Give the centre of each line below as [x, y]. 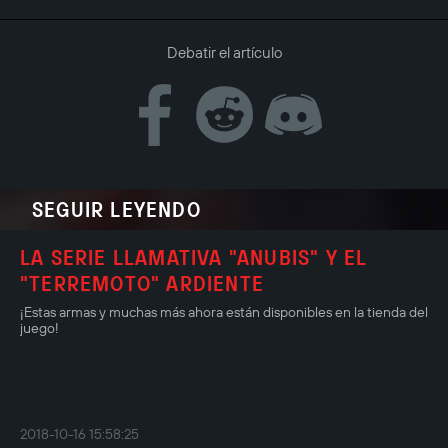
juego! [39, 327]
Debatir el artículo [224, 52]
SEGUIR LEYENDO [116, 208]
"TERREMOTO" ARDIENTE [142, 282]
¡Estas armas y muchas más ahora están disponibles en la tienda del [224, 311]
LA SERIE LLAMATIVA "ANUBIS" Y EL [193, 256]
